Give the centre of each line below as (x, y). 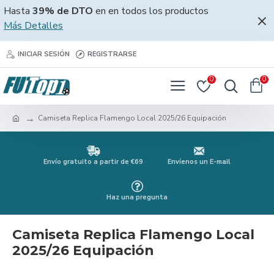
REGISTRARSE (112, 54)
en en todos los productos (151, 11)
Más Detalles (33, 26)
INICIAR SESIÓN (44, 54)
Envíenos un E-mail (199, 162)
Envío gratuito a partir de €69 (93, 162)
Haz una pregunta (137, 197)
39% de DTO (63, 11)
